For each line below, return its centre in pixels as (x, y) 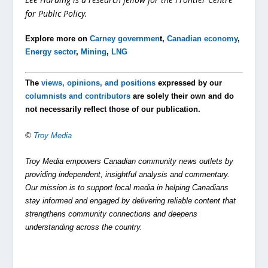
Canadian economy (202, 39)
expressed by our (189, 83)
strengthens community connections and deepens (112, 214)
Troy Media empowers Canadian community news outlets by (130, 161)
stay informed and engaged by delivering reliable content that (131, 200)
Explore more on (58, 39)
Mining (94, 52)
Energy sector (51, 52)
